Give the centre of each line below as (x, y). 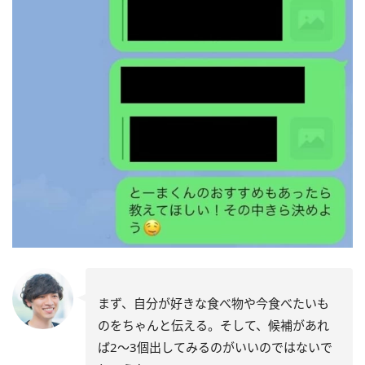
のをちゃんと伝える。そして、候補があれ (213, 325)
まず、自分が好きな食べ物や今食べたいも (213, 303)
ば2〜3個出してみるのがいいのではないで (215, 347)
